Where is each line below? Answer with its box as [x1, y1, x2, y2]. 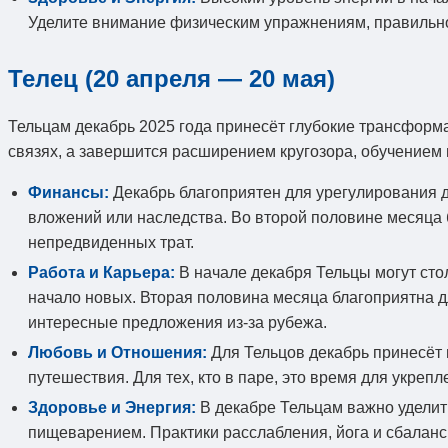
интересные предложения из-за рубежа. [28, 313, 327, 331]
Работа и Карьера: [28, 263, 175, 281]
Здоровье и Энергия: [28, 398, 196, 416]
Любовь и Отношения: [28, 343, 207, 361]
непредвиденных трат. [28, 233, 194, 251]
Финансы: [28, 183, 109, 201]
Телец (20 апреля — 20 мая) [8, 64, 335, 92]
